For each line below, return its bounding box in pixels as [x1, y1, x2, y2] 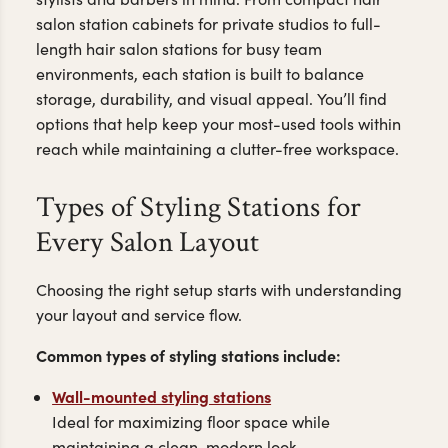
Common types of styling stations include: [36, 344, 341, 367]
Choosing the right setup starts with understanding [36, 279, 402, 301]
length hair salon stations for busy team [36, 37, 322, 59]
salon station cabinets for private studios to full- [36, 12, 381, 34]
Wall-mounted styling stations [52, 385, 272, 408]
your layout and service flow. [36, 304, 242, 326]
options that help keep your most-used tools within [36, 112, 401, 134]
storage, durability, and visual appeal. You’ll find [36, 87, 387, 109]
